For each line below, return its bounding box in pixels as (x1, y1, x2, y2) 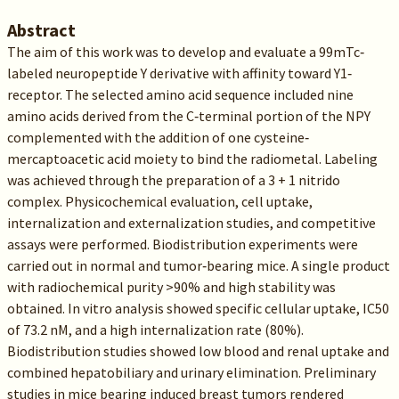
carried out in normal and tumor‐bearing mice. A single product (6, 256, 390, 274)
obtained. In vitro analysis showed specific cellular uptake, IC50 (6, 299, 389, 317)
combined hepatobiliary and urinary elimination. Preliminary (6, 363, 376, 381)
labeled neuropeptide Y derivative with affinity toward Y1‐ (6, 64, 352, 82)
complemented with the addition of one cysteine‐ (6, 128, 309, 146)
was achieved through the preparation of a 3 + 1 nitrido (6, 171, 340, 189)
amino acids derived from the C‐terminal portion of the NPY (6, 107, 370, 125)
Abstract (6, 19, 76, 41)
